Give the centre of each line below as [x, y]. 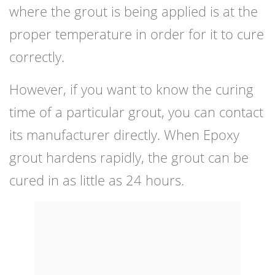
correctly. [37, 57]
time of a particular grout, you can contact [136, 112]
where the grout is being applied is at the [134, 11]
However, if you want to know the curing [131, 89]
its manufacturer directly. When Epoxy [124, 135]
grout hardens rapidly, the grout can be [129, 157]
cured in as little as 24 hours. [97, 180]
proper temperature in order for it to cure [137, 34]
